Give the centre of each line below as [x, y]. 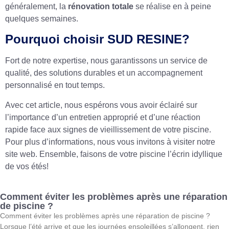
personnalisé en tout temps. [55, 85]
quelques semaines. [42, 18]
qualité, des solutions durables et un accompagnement [104, 73]
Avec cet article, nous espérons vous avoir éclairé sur [101, 105]
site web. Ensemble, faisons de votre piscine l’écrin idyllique [114, 154]
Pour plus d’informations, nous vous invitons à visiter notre [110, 142]
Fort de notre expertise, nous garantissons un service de [106, 61]
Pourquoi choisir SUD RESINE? [97, 39]
